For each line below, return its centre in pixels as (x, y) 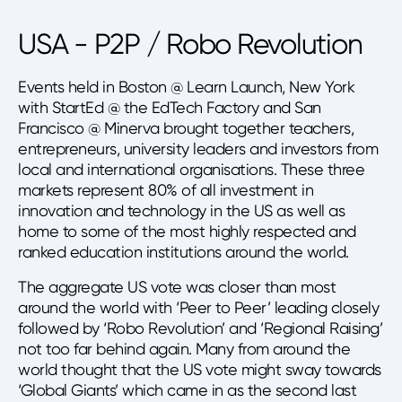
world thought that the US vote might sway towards (200, 369)
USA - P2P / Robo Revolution (190, 44)
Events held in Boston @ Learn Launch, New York (186, 87)
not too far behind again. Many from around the (184, 349)
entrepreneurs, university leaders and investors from (198, 149)
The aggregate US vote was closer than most (177, 287)
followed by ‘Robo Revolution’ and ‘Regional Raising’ (200, 328)
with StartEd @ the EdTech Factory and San (170, 107)
